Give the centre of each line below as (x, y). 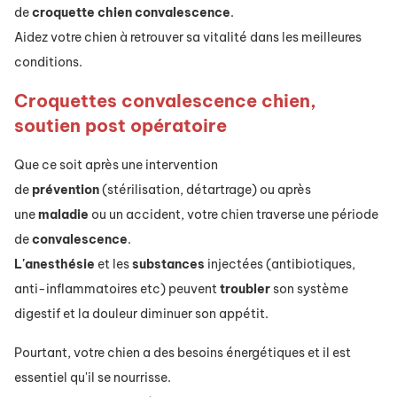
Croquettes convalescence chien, (165, 101)
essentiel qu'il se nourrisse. (93, 378)
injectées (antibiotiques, (280, 265)
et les (113, 265)
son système (309, 289)
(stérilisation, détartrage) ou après (205, 190)
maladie (63, 215)
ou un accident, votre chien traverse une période (234, 215)
